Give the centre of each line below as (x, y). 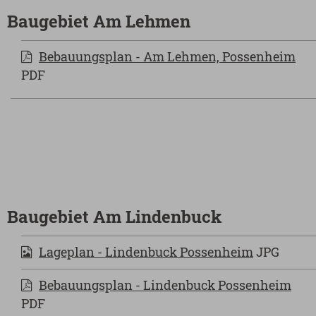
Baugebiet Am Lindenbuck (114, 216)
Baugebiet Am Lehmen (99, 21)
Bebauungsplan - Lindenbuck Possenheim (165, 285)
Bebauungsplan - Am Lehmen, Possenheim (167, 56)
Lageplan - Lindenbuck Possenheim (146, 251)
